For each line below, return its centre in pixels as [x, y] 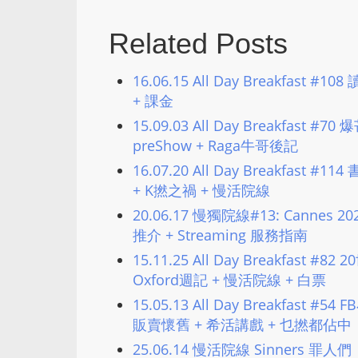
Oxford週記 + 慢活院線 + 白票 [229, 280]
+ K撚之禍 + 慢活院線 [201, 190]
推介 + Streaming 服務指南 [220, 235]
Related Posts [198, 44]
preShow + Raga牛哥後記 [215, 145]
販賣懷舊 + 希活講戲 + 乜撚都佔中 [242, 324]
